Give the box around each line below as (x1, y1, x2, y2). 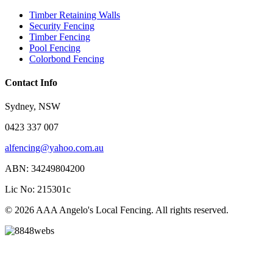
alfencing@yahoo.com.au (5, 143, 104, 154)
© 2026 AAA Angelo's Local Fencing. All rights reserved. (5, 205, 229, 216)
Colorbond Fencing (29, 53, 104, 64)
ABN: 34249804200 (5, 163, 85, 174)
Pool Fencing (29, 42, 80, 53)
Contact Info (5, 77, 57, 88)
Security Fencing (29, 20, 94, 31)
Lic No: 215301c (5, 184, 71, 195)
